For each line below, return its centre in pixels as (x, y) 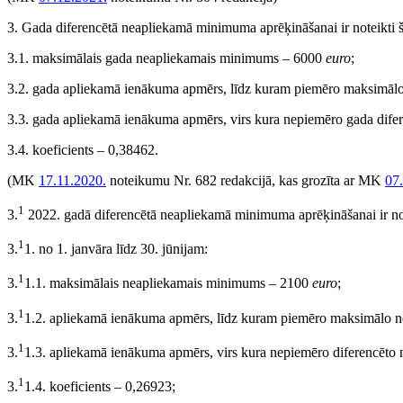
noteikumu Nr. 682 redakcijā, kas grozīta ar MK (246, 180)
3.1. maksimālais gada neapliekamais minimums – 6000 (166, 58)
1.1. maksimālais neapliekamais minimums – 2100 (168, 283)
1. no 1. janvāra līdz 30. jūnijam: (116, 249)
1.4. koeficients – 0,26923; (100, 387)
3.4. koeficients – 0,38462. (83, 149)
